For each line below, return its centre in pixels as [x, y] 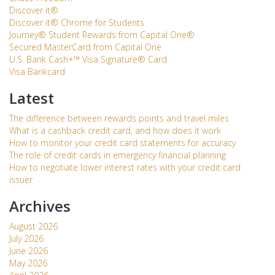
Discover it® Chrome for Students [77, 22]
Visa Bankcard [37, 72]
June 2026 [29, 251]
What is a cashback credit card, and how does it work [115, 130]
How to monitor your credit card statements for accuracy [122, 143]
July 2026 [26, 238]
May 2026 [28, 263]
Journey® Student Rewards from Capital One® [102, 35]
